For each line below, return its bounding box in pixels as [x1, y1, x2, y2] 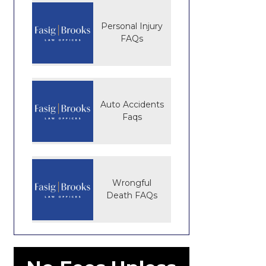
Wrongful [112, 178, 152, 188]
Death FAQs [106, 190, 158, 201]
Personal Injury [101, 21, 163, 31]
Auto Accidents [100, 99, 164, 110]
